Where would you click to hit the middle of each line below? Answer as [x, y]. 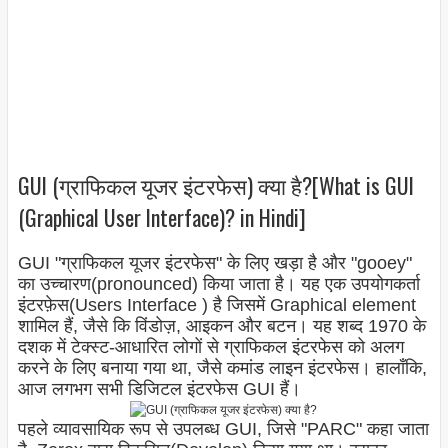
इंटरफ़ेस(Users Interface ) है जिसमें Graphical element [216, 305]
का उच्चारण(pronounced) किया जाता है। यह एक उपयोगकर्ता [218, 284]
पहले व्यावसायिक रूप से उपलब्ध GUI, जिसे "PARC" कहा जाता [223, 429]
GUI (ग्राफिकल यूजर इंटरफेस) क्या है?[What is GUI [215, 184]
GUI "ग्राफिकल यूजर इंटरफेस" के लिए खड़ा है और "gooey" [214, 263]
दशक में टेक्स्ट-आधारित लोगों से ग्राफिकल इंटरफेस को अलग [210, 347]
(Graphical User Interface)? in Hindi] [161, 216]
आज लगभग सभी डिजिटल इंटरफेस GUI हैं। [159, 389]
